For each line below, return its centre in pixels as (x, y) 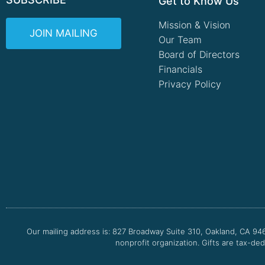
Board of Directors (199, 54)
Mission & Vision (194, 25)
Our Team (180, 39)
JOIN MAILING (64, 33)
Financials (180, 69)
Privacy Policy (190, 84)
